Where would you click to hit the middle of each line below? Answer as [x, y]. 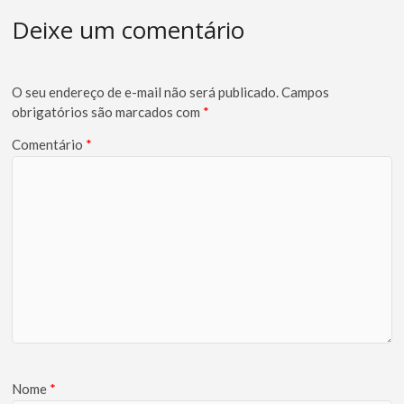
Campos [306, 92]
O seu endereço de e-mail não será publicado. [146, 92]
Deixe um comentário [129, 29]
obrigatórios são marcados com [108, 111]
